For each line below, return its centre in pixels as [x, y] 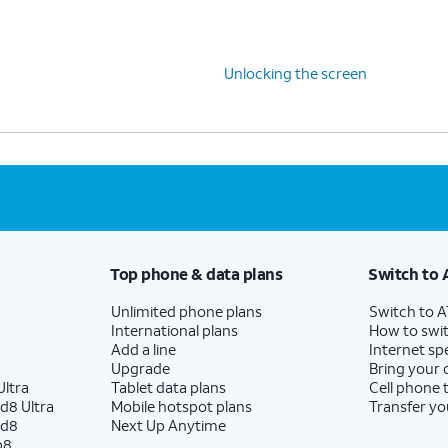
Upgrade [140, 367]
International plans [174, 329]
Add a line [143, 348]
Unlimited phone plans [186, 310]
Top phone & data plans [196, 273]
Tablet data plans [168, 386]
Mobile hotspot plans [181, 405]
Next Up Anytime [168, 424]
